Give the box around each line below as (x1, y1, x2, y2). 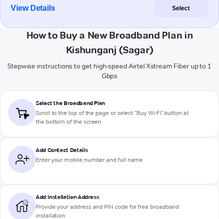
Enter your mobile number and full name (36, 156, 143, 164)
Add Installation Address (36, 193, 99, 201)
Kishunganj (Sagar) (66, 44, 153, 56)
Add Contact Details (36, 146, 88, 154)
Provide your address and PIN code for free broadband (36, 203, 179, 211)
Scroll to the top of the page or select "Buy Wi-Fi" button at (36, 109, 189, 117)
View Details (11, 4, 56, 13)
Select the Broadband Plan (36, 99, 105, 107)
